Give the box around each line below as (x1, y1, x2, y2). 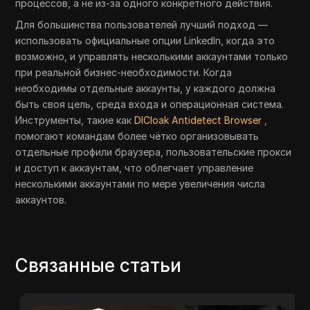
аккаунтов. (15, 194, 67, 206)
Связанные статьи (15, 255, 182, 277)
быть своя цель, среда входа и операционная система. (15, 98, 284, 111)
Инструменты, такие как (15, 114, 135, 127)
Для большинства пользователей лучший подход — (15, 19, 268, 31)
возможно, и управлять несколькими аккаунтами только (15, 51, 289, 63)
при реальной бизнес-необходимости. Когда (15, 66, 232, 79)
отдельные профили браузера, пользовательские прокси (15, 146, 292, 158)
